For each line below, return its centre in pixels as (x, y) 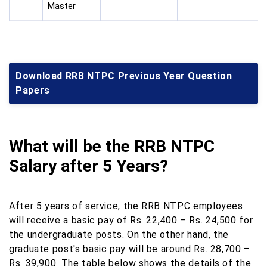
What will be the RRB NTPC (112, 147)
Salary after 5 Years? (89, 166)
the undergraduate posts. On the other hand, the (119, 235)
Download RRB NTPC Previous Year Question (124, 76)
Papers (33, 91)
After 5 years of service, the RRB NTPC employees (126, 206)
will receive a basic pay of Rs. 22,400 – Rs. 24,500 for (131, 221)
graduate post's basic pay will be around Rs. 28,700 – (130, 249)
